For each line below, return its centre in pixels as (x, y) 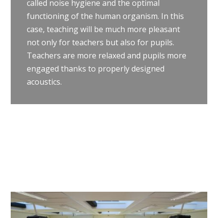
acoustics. (44, 82)
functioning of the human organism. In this (105, 16)
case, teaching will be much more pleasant (103, 29)
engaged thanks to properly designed (95, 69)
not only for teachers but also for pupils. (100, 43)
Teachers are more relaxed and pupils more (106, 56)
